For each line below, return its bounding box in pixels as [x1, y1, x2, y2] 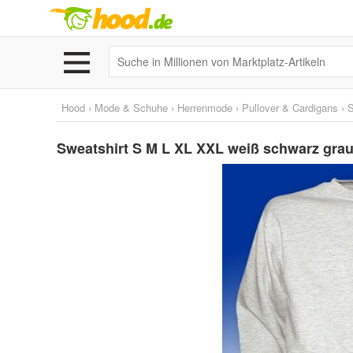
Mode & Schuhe [95, 100, 168, 115]
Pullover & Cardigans [242, 100, 338, 115]
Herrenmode [177, 100, 232, 115]
